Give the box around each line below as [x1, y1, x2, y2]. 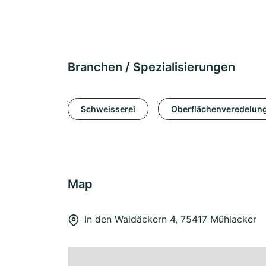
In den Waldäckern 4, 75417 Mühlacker [84, 213, 256, 225]
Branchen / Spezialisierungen [68, 60, 235, 74]
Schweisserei [81, 103, 135, 114]
